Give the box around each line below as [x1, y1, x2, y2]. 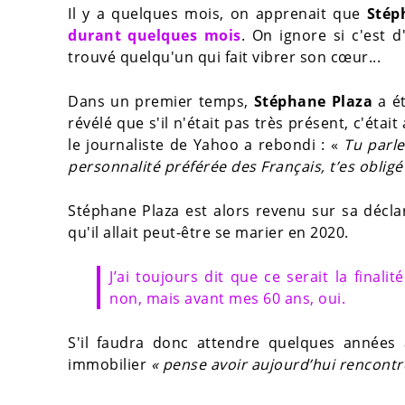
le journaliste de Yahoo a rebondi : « [68, 135, 344, 155]
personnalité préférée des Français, [68, 156, 329, 177]
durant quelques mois [68, 25, 241, 46]
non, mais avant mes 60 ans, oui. [109, 288, 345, 309]
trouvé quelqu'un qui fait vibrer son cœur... [68, 47, 381, 68]
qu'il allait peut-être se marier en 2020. [68, 222, 349, 243]
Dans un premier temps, [68, 91, 254, 112]
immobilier [68, 354, 151, 375]
